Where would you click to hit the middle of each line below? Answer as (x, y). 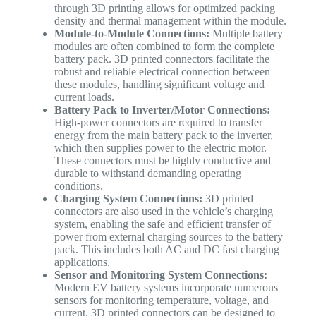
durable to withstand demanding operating (147, 173)
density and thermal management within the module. (170, 20)
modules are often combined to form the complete (164, 46)
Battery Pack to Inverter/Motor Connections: (162, 109)
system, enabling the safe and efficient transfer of (162, 224)
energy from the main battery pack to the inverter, (163, 135)
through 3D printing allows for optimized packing (164, 8)
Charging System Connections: (128, 198)
